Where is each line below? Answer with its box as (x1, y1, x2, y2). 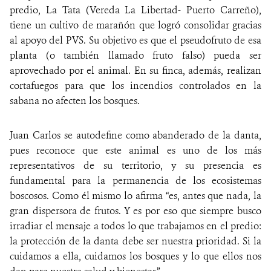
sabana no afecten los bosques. (10, 94, 140, 107)
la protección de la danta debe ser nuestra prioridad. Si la (10, 234, 261, 247)
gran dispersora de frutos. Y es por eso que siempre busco (10, 204, 261, 217)
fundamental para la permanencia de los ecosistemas (10, 174, 261, 187)
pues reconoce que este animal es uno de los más (10, 143, 261, 157)
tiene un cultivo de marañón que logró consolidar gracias (10, 18, 261, 31)
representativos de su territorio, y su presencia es (10, 158, 261, 172)
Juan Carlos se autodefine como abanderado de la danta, (10, 128, 261, 142)
